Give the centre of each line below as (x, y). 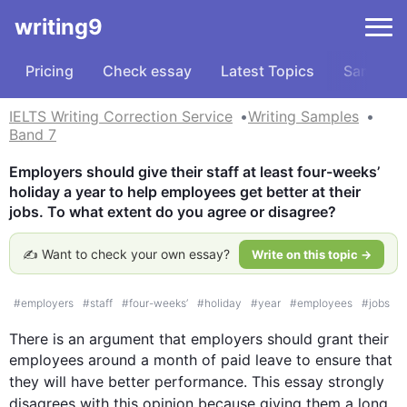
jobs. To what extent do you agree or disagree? (173, 212)
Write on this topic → (312, 254)
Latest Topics (268, 71)
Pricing (50, 71)
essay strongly (332, 382)
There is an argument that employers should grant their (199, 339)
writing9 (59, 27)
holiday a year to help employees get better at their (185, 192)
